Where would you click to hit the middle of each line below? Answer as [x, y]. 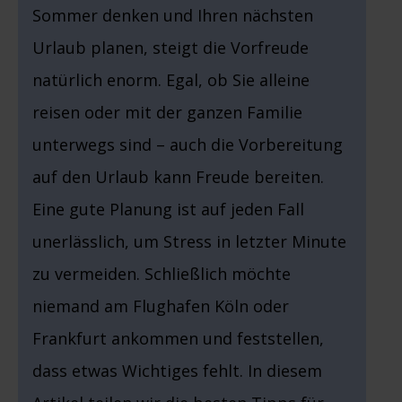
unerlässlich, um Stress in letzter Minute [189, 242]
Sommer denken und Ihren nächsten [173, 16]
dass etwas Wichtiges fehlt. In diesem [177, 371]
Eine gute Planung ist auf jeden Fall [168, 210]
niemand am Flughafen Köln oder [161, 306]
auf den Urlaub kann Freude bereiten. [178, 177]
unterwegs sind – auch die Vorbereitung [188, 145]
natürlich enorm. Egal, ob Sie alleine [171, 80]
